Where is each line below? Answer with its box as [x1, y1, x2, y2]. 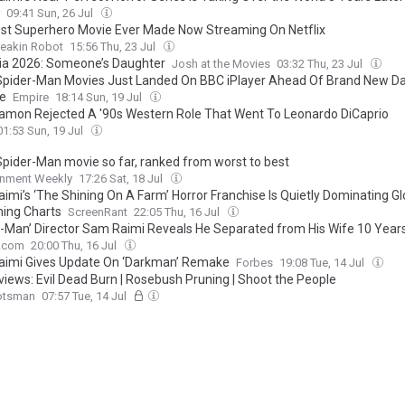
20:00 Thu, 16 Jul [31, 239, 119, 252]
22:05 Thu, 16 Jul [134, 205, 222, 219]
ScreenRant [68, 205, 127, 219]
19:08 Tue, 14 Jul [279, 256, 367, 269]
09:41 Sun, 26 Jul [6, 6, 96, 20]
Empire [13, 90, 49, 104]
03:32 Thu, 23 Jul [277, 57, 365, 71]
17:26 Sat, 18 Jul [79, 172, 165, 185]
